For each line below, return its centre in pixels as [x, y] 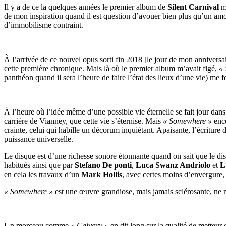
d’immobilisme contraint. [44, 25]
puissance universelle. [39, 139]
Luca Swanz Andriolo [173, 165]
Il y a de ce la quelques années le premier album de [86, 7]
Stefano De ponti [103, 165]
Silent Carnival [193, 7]
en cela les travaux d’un [43, 174]
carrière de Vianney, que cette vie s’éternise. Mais [83, 121]
